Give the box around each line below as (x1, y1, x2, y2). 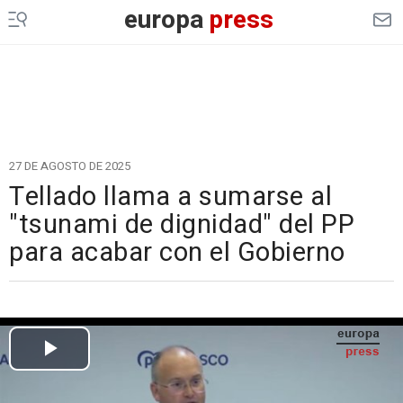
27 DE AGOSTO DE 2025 (9, 157, 130, 175)
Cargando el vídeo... (135, 295, 268, 318)
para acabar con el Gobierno (9, 234, 345, 272)
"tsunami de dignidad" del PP (9, 206, 354, 244)
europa (123, 2, 204, 39)
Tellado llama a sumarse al (9, 178, 332, 216)
